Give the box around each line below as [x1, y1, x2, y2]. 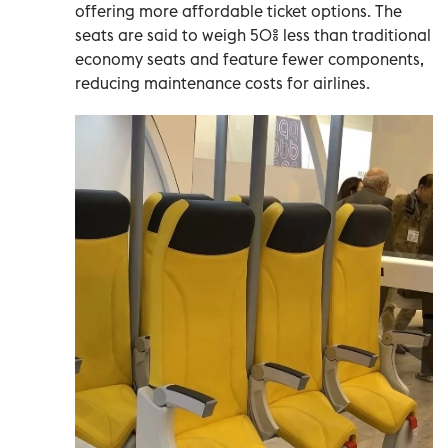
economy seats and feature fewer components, [75, 48, 424, 69]
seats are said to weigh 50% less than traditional [75, 24, 431, 45]
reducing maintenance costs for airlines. [75, 72, 370, 93]
